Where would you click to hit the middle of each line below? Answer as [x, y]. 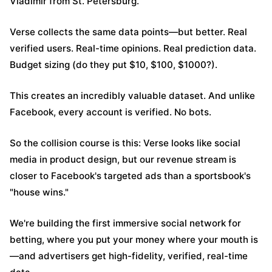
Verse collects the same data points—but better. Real [128, 32]
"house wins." [39, 192]
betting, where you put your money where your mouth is [134, 240]
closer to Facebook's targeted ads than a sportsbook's [130, 176]
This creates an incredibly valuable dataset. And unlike [132, 96]
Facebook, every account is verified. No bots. [110, 112]
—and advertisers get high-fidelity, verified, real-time [129, 256]
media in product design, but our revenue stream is [123, 159]
